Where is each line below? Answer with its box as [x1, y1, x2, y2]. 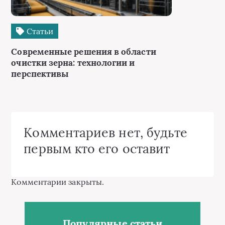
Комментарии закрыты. [11, 176, 104, 187]
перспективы [11, 68, 69, 79]
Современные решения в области [11, 46, 156, 57]
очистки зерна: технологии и [11, 57, 135, 68]
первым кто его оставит [24, 140, 170, 157]
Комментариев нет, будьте [24, 124, 188, 141]
